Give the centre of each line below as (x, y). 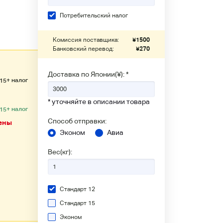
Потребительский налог (94, 15)
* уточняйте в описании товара (99, 102)
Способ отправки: (77, 121)
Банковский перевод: (83, 49)
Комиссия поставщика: (86, 40)
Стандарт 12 (77, 189)
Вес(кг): (60, 152)
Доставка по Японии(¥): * (88, 74)
